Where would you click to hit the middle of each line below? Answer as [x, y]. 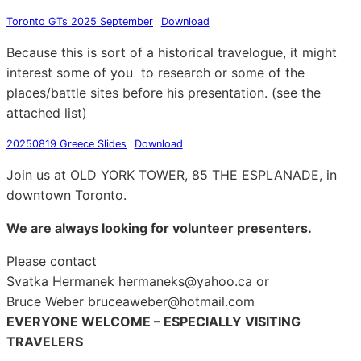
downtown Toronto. [66, 195]
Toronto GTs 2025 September [80, 22]
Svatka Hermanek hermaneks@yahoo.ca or [138, 282]
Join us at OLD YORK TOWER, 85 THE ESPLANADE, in [172, 175]
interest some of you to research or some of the [156, 73]
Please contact [52, 261]
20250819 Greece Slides [66, 144]
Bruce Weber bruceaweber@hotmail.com [131, 302]
